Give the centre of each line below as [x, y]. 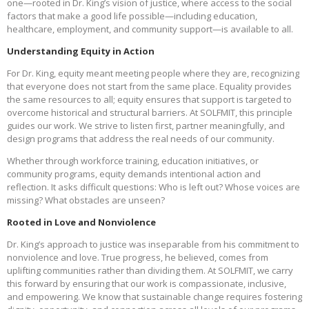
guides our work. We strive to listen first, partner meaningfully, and [146, 126]
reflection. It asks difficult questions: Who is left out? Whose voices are [153, 187]
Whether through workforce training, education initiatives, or [133, 161]
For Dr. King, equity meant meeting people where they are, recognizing [153, 73]
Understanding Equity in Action [81, 51]
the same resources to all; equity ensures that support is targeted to [149, 100]
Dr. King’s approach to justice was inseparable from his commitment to [153, 245]
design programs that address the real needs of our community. [141, 139]
